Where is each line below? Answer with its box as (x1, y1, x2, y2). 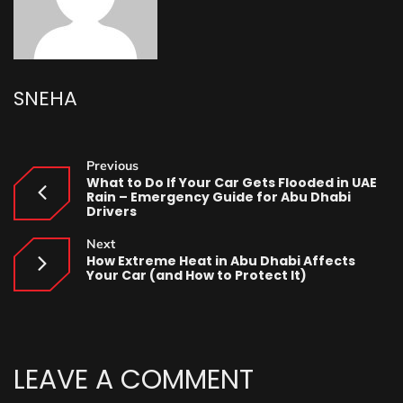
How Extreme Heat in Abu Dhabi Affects (86, 252, 355, 270)
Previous (86, 157, 139, 174)
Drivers (86, 202, 137, 220)
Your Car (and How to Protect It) (86, 266, 307, 284)
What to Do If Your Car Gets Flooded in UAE (86, 174, 377, 192)
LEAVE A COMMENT (13, 361, 261, 399)
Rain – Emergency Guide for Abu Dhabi (86, 188, 351, 206)
